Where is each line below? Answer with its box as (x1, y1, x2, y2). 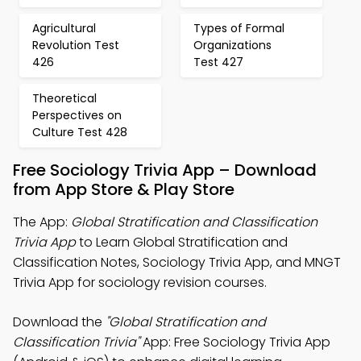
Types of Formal (193, 20, 284, 36)
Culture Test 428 (32, 124, 127, 140)
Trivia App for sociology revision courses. (13, 273, 267, 292)
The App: (13, 213, 71, 231)
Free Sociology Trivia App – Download (13, 159, 317, 181)
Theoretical (32, 90, 97, 106)
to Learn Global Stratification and (76, 233, 288, 251)
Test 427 (193, 54, 243, 70)
